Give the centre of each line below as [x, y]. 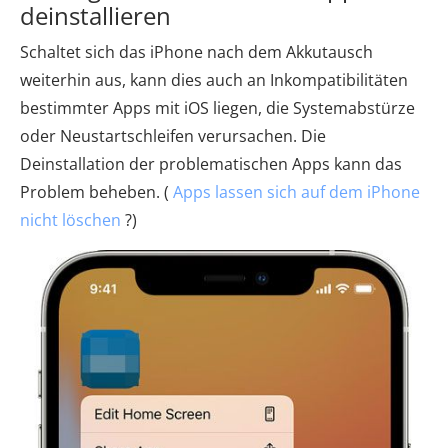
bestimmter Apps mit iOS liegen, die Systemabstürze [217, 108]
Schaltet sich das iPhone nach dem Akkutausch [196, 52]
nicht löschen [70, 220]
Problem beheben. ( [96, 192]
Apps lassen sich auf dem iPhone [296, 192]
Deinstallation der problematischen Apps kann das [211, 164]
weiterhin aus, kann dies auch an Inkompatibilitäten [214, 80]
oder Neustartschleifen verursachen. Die [173, 136]
